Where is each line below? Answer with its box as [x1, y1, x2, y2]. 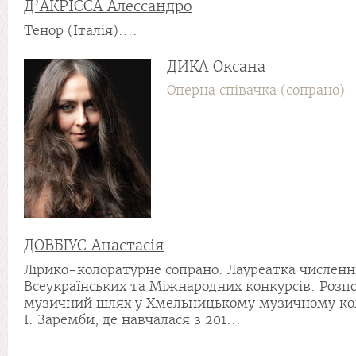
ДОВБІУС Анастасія [24, 236, 164, 254]
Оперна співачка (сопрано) [167, 83, 345, 98]
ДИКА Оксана [167, 57, 265, 75]
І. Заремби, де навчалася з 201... [24, 312, 241, 327]
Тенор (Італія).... [24, 23, 137, 38]
